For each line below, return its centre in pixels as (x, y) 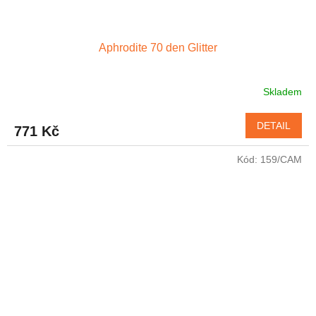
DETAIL (274, 125)
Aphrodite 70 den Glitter (158, 47)
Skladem (282, 92)
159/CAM (281, 159)
